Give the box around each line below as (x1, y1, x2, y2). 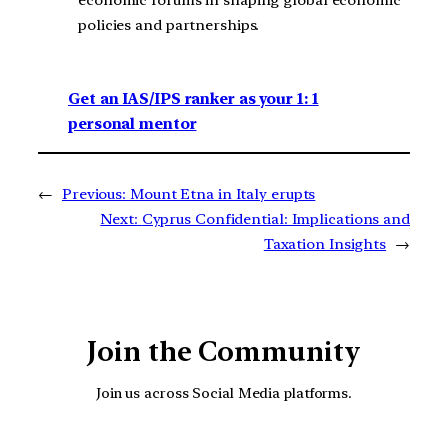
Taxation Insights (263, 234, 387, 253)
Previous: (61, 184, 127, 203)
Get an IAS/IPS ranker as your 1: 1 (68, 90, 319, 109)
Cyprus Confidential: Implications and (141, 209, 410, 228)
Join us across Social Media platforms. (95, 384, 353, 402)
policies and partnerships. (78, 15, 260, 34)
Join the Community (87, 334, 361, 368)
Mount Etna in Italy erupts (129, 184, 316, 203)
